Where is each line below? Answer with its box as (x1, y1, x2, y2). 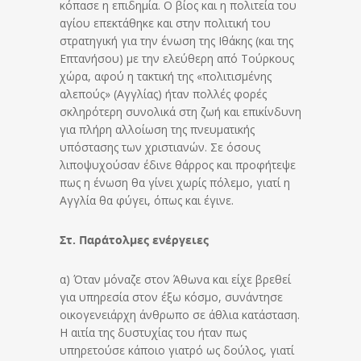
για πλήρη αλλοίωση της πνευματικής (60, 121, 255, 137)
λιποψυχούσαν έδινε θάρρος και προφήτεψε (60, 156, 296, 172)
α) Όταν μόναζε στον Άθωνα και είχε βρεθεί (60, 271, 291, 287)
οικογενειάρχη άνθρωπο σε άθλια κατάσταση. (60, 306, 300, 322)
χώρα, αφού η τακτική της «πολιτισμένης (60, 68, 272, 84)
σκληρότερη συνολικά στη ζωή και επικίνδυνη (60, 103, 301, 119)
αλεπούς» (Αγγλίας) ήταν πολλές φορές (60, 85, 267, 102)
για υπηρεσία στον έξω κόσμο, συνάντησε (60, 288, 283, 305)
